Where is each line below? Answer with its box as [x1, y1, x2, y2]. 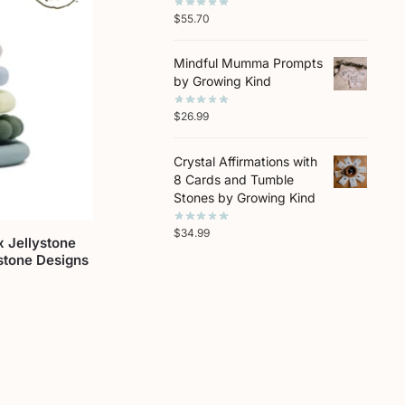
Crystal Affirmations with [173, 153, 317, 169]
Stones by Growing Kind [173, 189, 316, 205]
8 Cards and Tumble [173, 171, 294, 187]
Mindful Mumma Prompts [173, 55, 323, 71]
